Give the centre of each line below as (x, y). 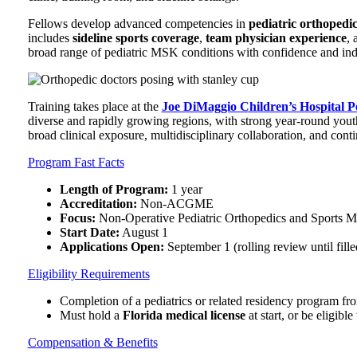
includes (50, 38)
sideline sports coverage (135, 38)
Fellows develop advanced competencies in (138, 24)
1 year (185, 190)
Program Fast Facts (76, 163)
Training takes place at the (94, 107)
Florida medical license (184, 316)
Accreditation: (98, 204)
